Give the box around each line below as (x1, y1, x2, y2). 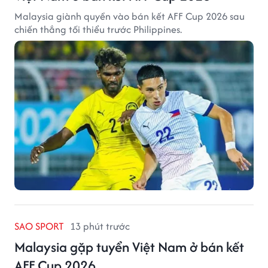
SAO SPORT (14, 218, 64, 233)
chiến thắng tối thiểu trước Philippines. (14, 22, 182, 36)
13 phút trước (70, 218, 130, 233)
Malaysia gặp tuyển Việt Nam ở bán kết (14, 236, 244, 257)
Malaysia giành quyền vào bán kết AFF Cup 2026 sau (14, 8, 245, 23)
